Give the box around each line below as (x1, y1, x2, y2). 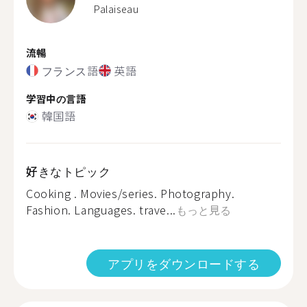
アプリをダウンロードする (108, 254, 260, 272)
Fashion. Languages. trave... (26, 201, 176, 218)
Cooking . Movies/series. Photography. (26, 185, 235, 201)
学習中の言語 (26, 90, 86, 106)
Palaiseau (94, 2, 139, 16)
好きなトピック (26, 162, 111, 180)
